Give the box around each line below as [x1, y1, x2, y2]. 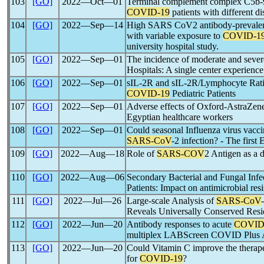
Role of [127, 148, 157, 159]
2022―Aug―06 [60, 172, 124, 182]
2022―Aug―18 [60, 148, 124, 159]
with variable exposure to [127, 31, 223, 41]
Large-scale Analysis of [127, 196, 216, 206]
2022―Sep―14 [61, 20, 123, 30]
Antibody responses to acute [127, 219, 234, 229]
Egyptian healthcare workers [127, 112, 233, 122]
